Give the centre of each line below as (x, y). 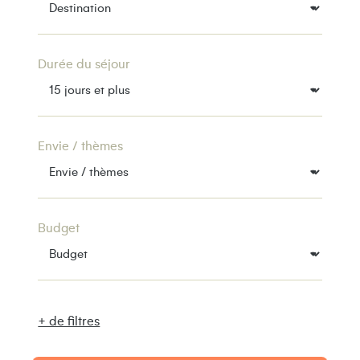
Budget (59, 228)
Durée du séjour (84, 64)
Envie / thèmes (81, 146)
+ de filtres (69, 321)
